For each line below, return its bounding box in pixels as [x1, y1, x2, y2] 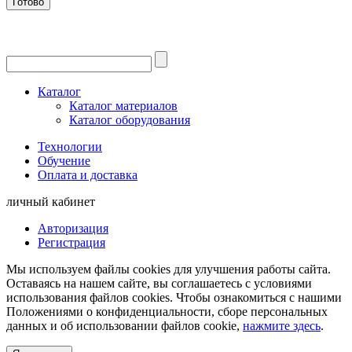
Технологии [38, 139, 102, 153]
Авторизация [38, 221, 108, 235]
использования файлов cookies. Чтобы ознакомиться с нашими [6, 290, 342, 304]
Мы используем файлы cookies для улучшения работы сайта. [6, 262, 331, 276]
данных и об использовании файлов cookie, [6, 318, 243, 332]
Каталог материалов [69, 98, 178, 112]
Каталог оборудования [69, 112, 190, 126]
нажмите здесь [243, 318, 321, 332]
